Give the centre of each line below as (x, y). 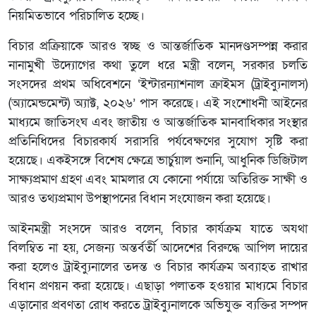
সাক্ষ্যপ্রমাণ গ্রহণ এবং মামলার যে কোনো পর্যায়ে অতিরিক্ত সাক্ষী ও (158, 180)
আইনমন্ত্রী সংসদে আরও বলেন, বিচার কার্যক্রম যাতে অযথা (158, 229)
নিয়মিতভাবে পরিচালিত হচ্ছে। (77, 16)
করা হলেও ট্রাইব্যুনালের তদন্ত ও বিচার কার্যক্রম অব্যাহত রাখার (158, 267)
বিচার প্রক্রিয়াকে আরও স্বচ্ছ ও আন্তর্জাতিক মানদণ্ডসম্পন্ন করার (158, 46)
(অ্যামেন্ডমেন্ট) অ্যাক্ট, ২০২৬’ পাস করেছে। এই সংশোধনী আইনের (158, 103)
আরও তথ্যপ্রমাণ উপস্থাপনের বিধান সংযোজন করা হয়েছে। (140, 199)
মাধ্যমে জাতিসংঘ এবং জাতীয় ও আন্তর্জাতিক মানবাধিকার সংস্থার (158, 122)
